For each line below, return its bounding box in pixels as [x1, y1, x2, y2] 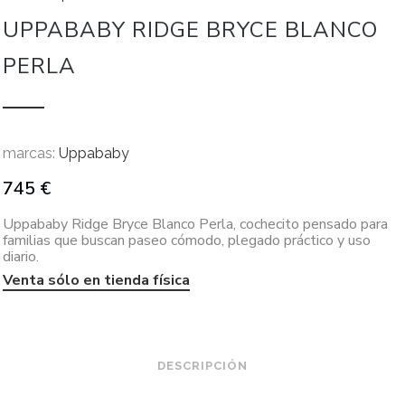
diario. [3, 247, 39, 267]
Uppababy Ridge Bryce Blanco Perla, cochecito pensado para [3, 214, 388, 234]
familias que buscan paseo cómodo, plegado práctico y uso [3, 231, 371, 250]
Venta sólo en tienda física [3, 270, 190, 290]
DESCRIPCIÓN [157, 359, 248, 372]
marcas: [3, 145, 55, 162]
